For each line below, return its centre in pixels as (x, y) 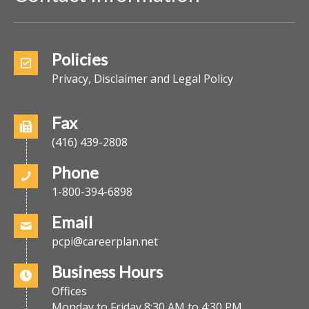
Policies (80, 59)
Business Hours (107, 271)
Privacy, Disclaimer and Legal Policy (142, 78)
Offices (69, 291)
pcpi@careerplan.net (105, 241)
